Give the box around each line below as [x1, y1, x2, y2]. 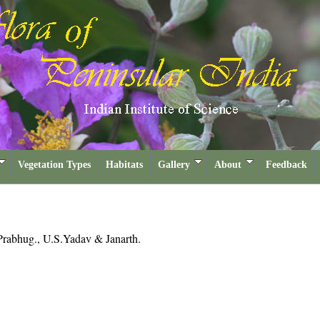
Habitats [106, 159, 143, 170]
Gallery [158, 159, 190, 170]
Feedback [266, 159, 307, 170]
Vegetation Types [18, 159, 91, 170]
